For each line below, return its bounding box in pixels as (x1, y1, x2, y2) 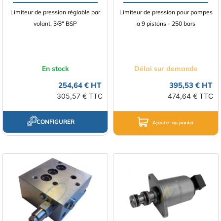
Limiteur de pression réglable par (10, 8, 100, 16)
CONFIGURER (36, 118, 74, 125)
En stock (41, 64, 69, 73)
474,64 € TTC (168, 92, 213, 100)
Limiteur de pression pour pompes (119, 8, 213, 16)
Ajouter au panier (152, 119, 194, 126)
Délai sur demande (134, 64, 198, 73)
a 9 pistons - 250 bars (136, 20, 195, 27)
